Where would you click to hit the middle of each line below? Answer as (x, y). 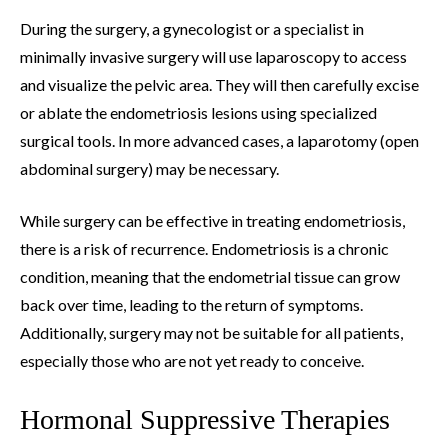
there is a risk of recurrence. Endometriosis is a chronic (204, 248)
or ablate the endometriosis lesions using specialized (198, 112)
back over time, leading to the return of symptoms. (191, 304)
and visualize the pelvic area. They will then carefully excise (219, 84)
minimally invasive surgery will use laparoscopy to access (213, 56)
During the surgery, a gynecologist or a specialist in (192, 28)
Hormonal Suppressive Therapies (205, 419)
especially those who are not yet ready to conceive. (192, 360)
